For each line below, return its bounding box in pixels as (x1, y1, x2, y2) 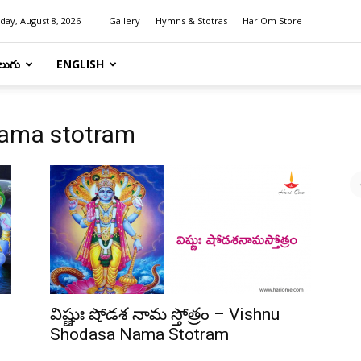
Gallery (109, 15, 140, 27)
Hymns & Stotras (156, 15, 227, 27)
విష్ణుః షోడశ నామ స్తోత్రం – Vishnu (50, 305, 280, 324)
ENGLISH (56, 56, 104, 72)
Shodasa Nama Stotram (50, 325, 229, 344)
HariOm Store (243, 15, 302, 27)
